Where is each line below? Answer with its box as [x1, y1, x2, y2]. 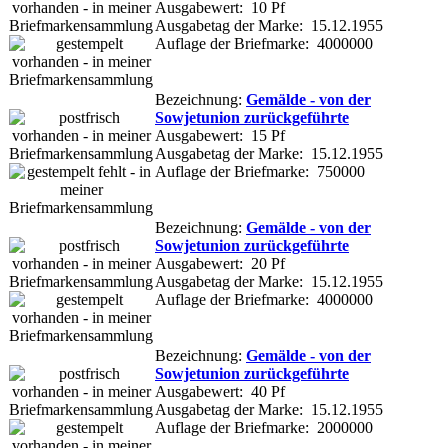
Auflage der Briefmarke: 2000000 [155, 418, 373, 436]
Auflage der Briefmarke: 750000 [155, 162, 365, 180]
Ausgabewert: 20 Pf [155, 254, 285, 272]
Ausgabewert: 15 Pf [155, 126, 285, 144]
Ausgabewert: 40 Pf [155, 382, 285, 400]
